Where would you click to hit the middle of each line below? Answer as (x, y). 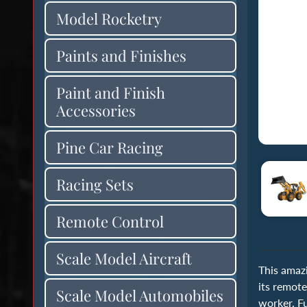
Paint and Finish (111, 92)
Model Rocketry (109, 18)
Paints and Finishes (121, 55)
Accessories (96, 110)
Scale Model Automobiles (140, 295)
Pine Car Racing (110, 147)
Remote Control (110, 221)
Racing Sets (95, 184)
